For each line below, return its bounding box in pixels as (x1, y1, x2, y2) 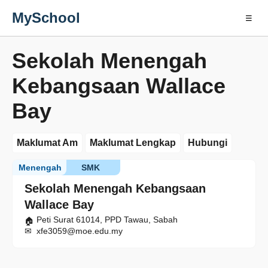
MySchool (12, 10, 80, 26)
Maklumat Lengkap (90, 138, 176, 148)
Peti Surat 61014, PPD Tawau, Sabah (36, 215, 178, 224)
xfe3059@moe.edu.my (36, 226, 123, 236)
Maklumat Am (17, 138, 78, 148)
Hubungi (188, 138, 227, 148)
